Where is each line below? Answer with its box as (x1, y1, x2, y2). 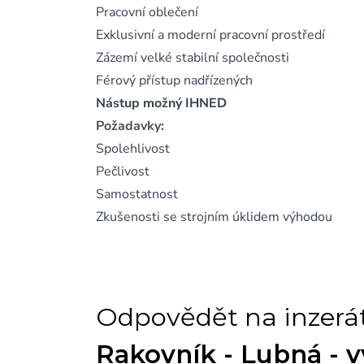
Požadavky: (96, 117, 164, 135)
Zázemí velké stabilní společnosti (96, 49, 289, 67)
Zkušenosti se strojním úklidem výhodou (96, 208, 332, 226)
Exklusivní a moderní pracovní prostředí (96, 26, 325, 44)
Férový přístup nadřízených (96, 71, 253, 89)
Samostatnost (96, 185, 178, 203)
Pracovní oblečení (96, 3, 198, 21)
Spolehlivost (96, 140, 170, 158)
